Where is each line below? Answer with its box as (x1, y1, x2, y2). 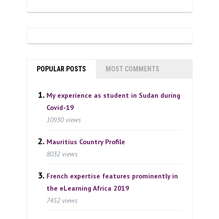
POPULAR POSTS (37, 65, 86, 73)
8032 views (46, 149, 78, 158)
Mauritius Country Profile (46, 137, 125, 146)
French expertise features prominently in (46, 171, 178, 180)
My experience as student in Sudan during (46, 90, 180, 100)
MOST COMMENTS (106, 65, 159, 73)
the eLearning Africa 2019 (46, 183, 129, 193)
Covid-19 (46, 103, 74, 112)
